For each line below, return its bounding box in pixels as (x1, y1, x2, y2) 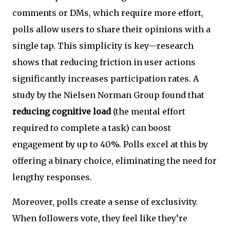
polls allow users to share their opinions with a (12, 24, 210, 34)
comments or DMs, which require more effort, (12, 7, 203, 18)
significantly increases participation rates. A (12, 73, 199, 84)
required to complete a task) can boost (12, 122, 171, 133)
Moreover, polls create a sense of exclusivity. (12, 196, 198, 207)
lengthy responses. (12, 171, 92, 182)
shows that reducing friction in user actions (12, 56, 196, 67)
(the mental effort (111, 106, 185, 117)
